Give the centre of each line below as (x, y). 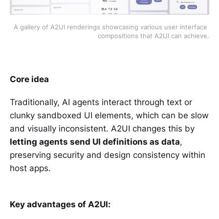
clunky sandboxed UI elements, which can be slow (109, 115)
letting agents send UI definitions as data (95, 142)
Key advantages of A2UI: (60, 204)
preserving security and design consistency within (108, 155)
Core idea (29, 79)
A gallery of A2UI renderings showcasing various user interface (110, 27)
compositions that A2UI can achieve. (153, 35)
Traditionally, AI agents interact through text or (101, 102)
